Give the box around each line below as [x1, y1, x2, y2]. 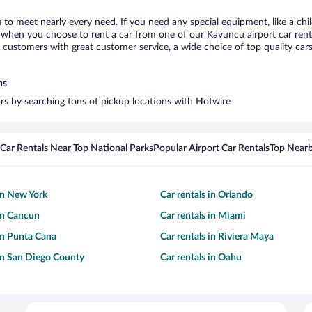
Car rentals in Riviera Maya [160, 232, 274, 242]
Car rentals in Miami [160, 211, 246, 221]
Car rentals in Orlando [160, 190, 253, 200]
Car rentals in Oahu [160, 253, 242, 263]
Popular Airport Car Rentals [153, 143, 270, 153]
